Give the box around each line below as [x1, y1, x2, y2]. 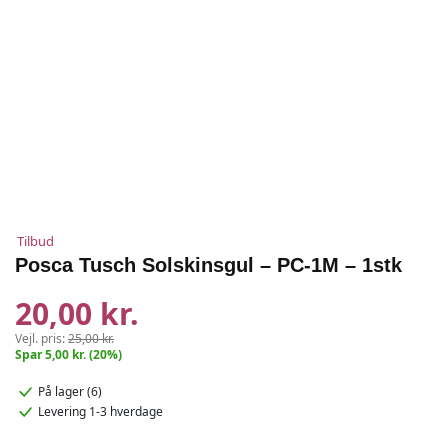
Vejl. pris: [15, 330, 68, 347]
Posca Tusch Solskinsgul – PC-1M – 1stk [15, 254, 402, 276]
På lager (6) [38, 383, 102, 401]
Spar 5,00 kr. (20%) [15, 346, 122, 363]
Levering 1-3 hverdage [38, 403, 163, 421]
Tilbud [17, 232, 54, 250]
